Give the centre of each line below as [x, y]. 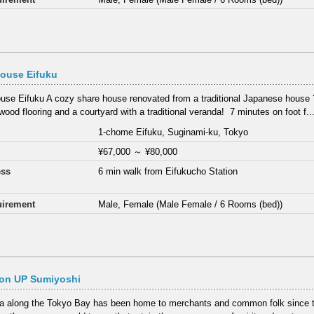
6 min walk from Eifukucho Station [168, 171]
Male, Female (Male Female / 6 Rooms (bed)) [191, 204]
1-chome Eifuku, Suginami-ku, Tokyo [173, 132]
